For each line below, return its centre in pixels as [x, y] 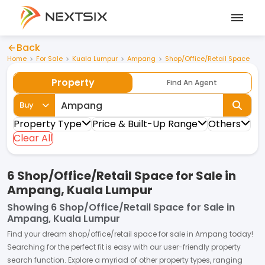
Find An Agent [192, 83]
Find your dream [38, 234]
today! [240, 234]
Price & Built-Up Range [145, 124]
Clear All [33, 138]
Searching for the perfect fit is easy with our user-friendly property [124, 247]
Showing [28, 207]
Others [224, 124]
